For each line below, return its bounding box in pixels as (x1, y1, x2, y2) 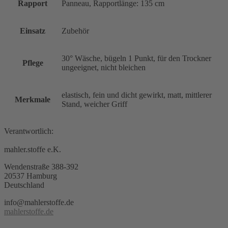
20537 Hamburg (4, 171, 57, 180)
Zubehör (62, 26, 89, 35)
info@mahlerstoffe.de (4, 197, 74, 207)
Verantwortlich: (4, 126, 53, 135)
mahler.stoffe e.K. (4, 145, 61, 154)
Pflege (22, 58, 43, 67)
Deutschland (4, 180, 44, 189)
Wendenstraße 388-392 (4, 162, 78, 171)
